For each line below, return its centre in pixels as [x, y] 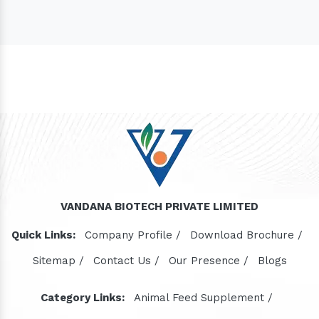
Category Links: [83, 298]
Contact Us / [126, 261]
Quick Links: [43, 235]
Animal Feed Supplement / [203, 298]
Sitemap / [58, 261]
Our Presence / [208, 261]
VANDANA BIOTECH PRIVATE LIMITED [159, 206]
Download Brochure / [246, 235]
